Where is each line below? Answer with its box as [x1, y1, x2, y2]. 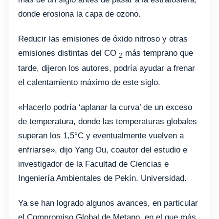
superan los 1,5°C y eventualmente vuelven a [18, 131, 184, 141]
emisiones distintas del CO [18, 48, 119, 58]
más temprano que [123, 48, 193, 58]
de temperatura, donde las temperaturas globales [18, 117, 197, 127]
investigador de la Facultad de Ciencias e [18, 159, 169, 169]
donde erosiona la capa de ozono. [18, 9, 141, 19]
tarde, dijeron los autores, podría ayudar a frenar [18, 64, 195, 73]
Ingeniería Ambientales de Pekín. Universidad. [18, 174, 187, 183]
